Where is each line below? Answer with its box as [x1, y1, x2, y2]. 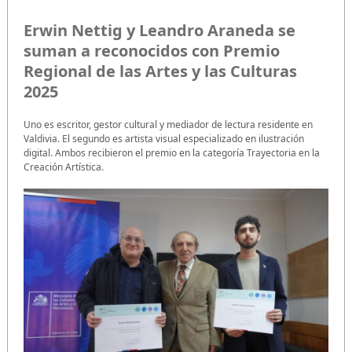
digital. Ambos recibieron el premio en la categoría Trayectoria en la [24, 145, 320, 159]
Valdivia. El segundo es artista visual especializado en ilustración [24, 131, 304, 145]
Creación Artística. [24, 159, 104, 174]
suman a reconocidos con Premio [24, 39, 280, 61]
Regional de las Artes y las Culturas [24, 60, 297, 82]
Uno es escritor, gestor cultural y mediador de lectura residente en [24, 117, 313, 131]
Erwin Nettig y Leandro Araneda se [24, 19, 295, 41]
